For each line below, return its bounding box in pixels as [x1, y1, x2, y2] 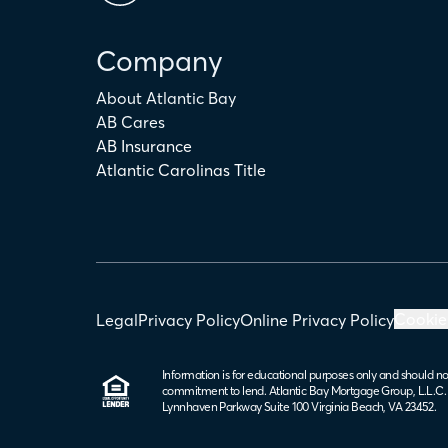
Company [96, 44, 223, 79]
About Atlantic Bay [96, 88, 236, 108]
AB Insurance [96, 136, 192, 156]
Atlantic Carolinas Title [96, 160, 266, 180]
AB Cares [96, 112, 165, 132]
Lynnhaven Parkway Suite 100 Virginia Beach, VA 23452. [162, 399, 437, 414]
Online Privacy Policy [240, 310, 394, 330]
